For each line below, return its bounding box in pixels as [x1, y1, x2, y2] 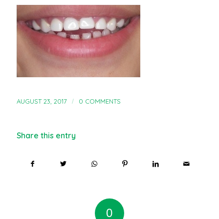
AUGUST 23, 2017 [16, 97, 67, 106]
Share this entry [16, 131, 76, 141]
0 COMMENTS [78, 97, 121, 106]
